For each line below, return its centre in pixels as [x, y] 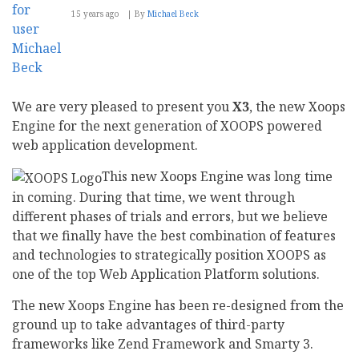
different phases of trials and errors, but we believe [170, 217]
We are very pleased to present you [122, 107]
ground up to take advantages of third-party [148, 325]
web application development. [105, 145]
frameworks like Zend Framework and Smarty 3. [163, 344]
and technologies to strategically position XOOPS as [169, 255]
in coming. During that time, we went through [153, 198]
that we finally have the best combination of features [174, 236]
